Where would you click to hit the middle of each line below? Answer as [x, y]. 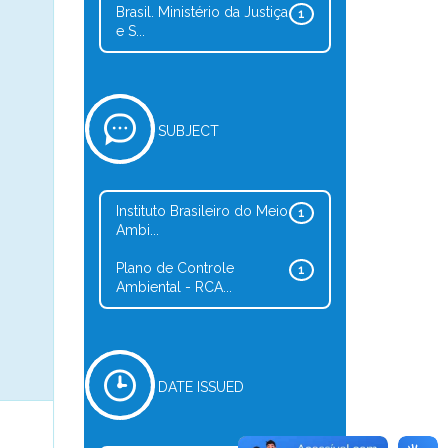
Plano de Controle [174, 268]
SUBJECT [188, 131]
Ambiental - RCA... [173, 287]
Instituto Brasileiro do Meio [201, 211]
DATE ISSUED [200, 387]
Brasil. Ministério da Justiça [201, 12]
